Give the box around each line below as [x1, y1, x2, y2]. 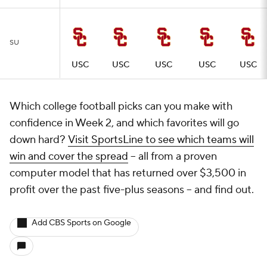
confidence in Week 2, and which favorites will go [10, 116, 239, 130]
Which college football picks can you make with [10, 99, 232, 113]
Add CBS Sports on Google [32, 217, 131, 228]
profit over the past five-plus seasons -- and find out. [10, 182, 254, 197]
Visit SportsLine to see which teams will [68, 132, 254, 147]
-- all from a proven [128, 149, 217, 163]
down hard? [10, 132, 68, 147]
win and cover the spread [10, 149, 128, 163]
